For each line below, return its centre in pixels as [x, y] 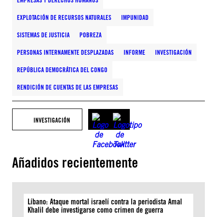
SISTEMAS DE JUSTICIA [43, 35]
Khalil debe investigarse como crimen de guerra [95, 210]
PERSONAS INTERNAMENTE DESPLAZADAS [65, 52]
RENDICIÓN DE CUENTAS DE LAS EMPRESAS [68, 87]
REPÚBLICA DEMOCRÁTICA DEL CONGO [62, 70]
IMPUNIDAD [135, 17]
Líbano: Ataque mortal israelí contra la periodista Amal [105, 202]
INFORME [134, 52]
